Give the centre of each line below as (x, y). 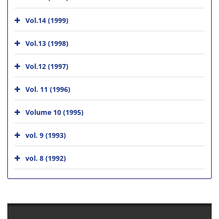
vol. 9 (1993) (46, 135)
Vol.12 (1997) (47, 66)
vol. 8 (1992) (46, 158)
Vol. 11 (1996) (48, 89)
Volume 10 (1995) (55, 112)
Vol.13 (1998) (47, 43)
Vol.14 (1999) (47, 20)
